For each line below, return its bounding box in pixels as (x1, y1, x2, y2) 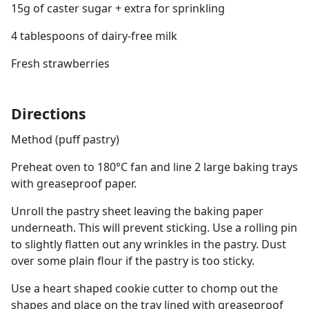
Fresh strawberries (11, 56, 110, 71)
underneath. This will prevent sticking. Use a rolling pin (11, 220, 297, 235)
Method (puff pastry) (11, 132, 119, 147)
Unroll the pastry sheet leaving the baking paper (11, 203, 263, 219)
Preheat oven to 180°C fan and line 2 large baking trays (11, 159, 298, 175)
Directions (11, 103, 86, 123)
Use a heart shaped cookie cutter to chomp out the (11, 281, 278, 296)
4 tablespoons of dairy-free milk (11, 28, 177, 43)
